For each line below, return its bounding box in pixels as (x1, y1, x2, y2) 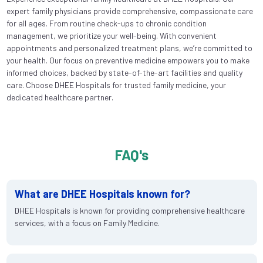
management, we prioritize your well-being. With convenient (6, 30, 217, 41)
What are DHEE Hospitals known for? (14, 187, 190, 200)
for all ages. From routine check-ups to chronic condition (6, 18, 207, 28)
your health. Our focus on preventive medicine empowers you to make (6, 55, 249, 65)
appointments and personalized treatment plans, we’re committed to (6, 42, 252, 53)
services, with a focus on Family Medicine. (14, 217, 160, 228)
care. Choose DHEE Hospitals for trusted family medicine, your (6, 79, 226, 90)
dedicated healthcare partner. (6, 92, 113, 102)
